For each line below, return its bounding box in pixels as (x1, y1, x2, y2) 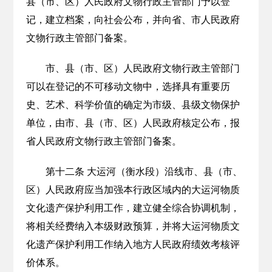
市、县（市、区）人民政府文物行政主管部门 (45, 63, 240, 73)
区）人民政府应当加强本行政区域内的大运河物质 (25, 185, 240, 195)
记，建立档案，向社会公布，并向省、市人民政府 (25, 15, 240, 25)
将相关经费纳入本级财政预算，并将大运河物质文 (25, 221, 240, 231)
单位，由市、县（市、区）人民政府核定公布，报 (25, 118, 240, 128)
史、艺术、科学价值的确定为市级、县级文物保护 (25, 100, 240, 110)
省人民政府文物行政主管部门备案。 (25, 136, 182, 146)
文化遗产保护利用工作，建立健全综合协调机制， (25, 203, 240, 213)
